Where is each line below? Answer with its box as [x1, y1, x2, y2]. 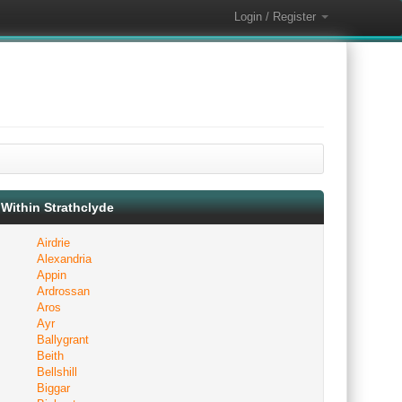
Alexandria [37, 252, 92, 266]
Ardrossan [37, 284, 90, 298]
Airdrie [37, 236, 70, 249]
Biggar [37, 381, 70, 395]
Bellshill [37, 365, 77, 379]
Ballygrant [37, 333, 89, 346]
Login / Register [234, 10, 319, 23]
